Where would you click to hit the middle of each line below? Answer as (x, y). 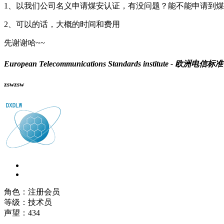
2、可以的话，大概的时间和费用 (62, 24)
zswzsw (14, 84)
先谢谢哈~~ (24, 43)
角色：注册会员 (32, 191)
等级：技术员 (28, 202)
